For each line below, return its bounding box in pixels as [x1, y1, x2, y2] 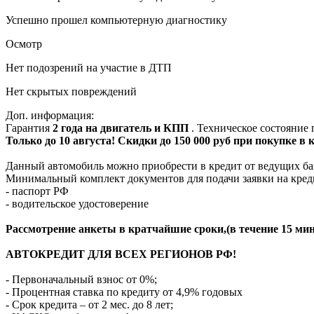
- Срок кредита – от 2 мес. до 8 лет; [6, 298, 173, 310]
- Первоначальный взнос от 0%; [6, 273, 157, 285]
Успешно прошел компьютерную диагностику [6, 13, 227, 26]
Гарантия [6, 121, 53, 134]
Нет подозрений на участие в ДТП [6, 61, 172, 74]
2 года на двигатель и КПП [53, 121, 191, 134]
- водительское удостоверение [6, 197, 149, 210]
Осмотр [6, 37, 42, 50]
